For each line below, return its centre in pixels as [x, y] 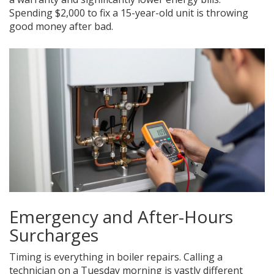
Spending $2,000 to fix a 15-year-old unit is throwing [129, 13]
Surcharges [54, 235]
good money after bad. [61, 27]
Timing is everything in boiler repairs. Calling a [116, 257]
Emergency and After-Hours [121, 217]
